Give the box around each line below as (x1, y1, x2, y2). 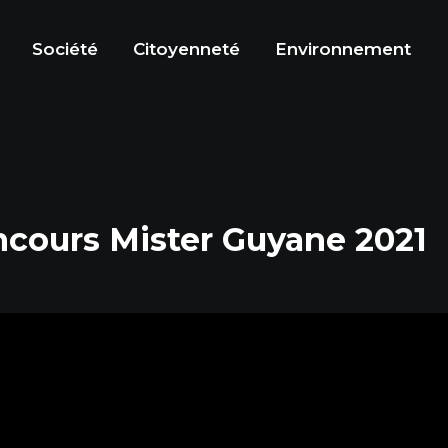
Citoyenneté (133, 39, 240, 59)
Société (32, 39, 98, 59)
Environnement (275, 39, 411, 59)
